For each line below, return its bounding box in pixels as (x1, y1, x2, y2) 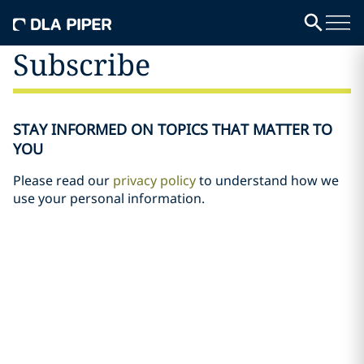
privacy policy (113, 171, 196, 189)
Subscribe (13, 45, 150, 84)
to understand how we (196, 171, 339, 189)
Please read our (13, 171, 113, 189)
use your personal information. (13, 189, 205, 207)
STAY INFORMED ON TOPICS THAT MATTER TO (13, 119, 332, 139)
